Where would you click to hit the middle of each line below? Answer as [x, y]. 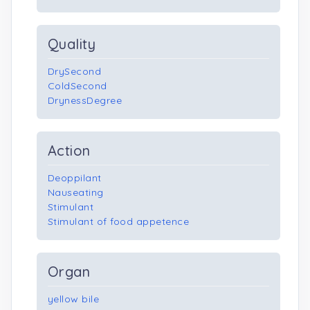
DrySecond [75, 71]
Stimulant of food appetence [119, 221]
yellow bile [74, 299]
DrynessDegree [85, 100]
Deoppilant [75, 178]
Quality [72, 44]
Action [69, 151]
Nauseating [76, 192]
